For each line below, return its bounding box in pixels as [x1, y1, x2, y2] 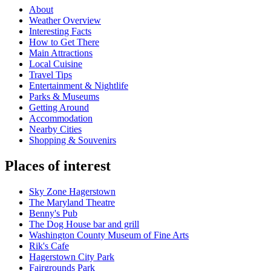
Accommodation [29, 113, 93, 124]
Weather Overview [29, 15, 101, 26]
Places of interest [5, 158, 111, 174]
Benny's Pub [29, 208, 77, 219]
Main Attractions [29, 48, 93, 59]
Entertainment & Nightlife [29, 80, 128, 91]
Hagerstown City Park [29, 252, 114, 263]
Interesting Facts [29, 26, 91, 37]
